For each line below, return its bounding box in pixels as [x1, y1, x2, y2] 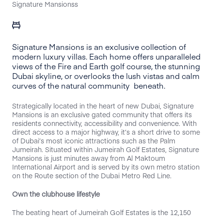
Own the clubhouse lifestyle [12, 189, 100, 199]
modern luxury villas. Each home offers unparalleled [12, 51, 201, 62]
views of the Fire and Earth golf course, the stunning [12, 61, 200, 71]
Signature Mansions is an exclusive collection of [12, 41, 186, 52]
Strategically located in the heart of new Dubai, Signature [12, 101, 194, 110]
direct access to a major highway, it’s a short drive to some [12, 127, 200, 137]
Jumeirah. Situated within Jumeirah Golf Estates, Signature [12, 144, 199, 154]
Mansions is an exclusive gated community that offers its [12, 109, 192, 119]
